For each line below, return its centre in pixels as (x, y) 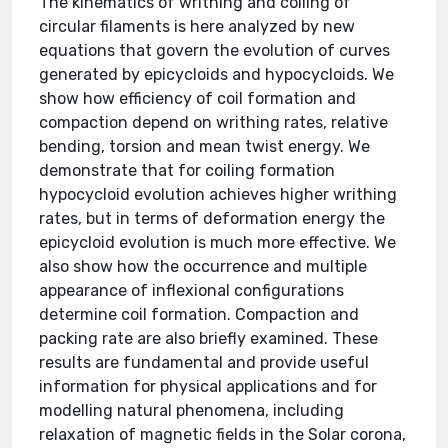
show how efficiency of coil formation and (198, 98)
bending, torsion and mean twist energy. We (205, 146)
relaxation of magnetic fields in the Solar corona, (223, 434)
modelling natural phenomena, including (192, 410)
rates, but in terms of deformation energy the (212, 218)
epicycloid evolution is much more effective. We (218, 242)
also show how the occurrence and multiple (203, 266)
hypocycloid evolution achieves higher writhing (218, 194)
